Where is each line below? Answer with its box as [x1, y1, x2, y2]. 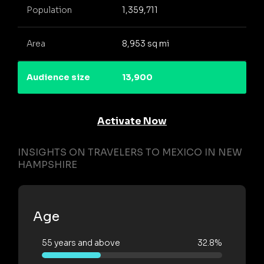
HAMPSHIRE [18, 158, 77, 171]
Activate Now [97, 114, 167, 127]
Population [27, 5, 72, 16]
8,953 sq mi [121, 38, 169, 49]
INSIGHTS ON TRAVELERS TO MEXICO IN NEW [18, 146, 242, 159]
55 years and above [42, 237, 120, 248]
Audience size [27, 72, 90, 83]
